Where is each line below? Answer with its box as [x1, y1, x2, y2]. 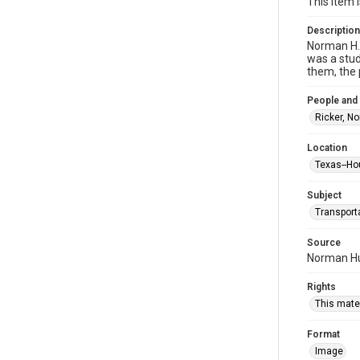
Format [307, 329, 340, 340]
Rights [307, 281, 336, 292]
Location [307, 142, 347, 153]
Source [307, 237, 341, 248]
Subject [307, 190, 342, 201]
